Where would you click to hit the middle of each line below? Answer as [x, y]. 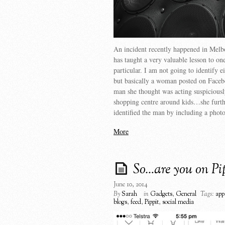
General [186, 194]
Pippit [152, 202]
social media [178, 202]
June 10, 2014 [131, 185]
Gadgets [161, 194]
